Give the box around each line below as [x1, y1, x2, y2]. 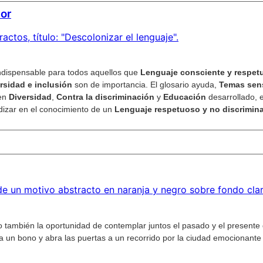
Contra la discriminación [56, 92, 154, 102]
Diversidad [9, 92, 52, 102]
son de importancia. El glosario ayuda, [72, 80, 219, 90]
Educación [163, 92, 206, 102]
